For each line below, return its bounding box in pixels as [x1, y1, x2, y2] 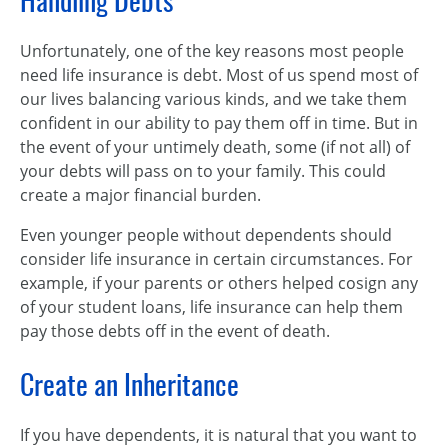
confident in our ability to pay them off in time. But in [20, 112, 418, 134]
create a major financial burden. [20, 184, 261, 206]
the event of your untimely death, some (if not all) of [20, 136, 410, 158]
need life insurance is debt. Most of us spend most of [20, 64, 418, 86]
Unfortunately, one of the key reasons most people [20, 40, 404, 62]
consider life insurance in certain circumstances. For [20, 248, 413, 270]
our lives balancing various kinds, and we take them [20, 88, 407, 110]
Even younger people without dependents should [20, 224, 392, 246]
